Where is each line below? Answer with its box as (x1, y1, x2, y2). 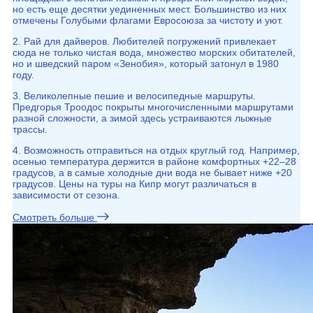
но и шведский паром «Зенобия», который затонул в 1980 (13, 58, 279, 69)
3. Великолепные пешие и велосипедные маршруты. (13, 90, 256, 101)
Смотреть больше (13, 212, 94, 223)
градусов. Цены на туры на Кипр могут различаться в (13, 178, 256, 189)
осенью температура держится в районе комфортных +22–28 (13, 156, 296, 167)
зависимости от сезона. (13, 189, 120, 201)
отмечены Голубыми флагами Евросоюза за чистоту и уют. (13, 15, 283, 26)
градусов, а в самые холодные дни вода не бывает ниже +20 (13, 167, 292, 178)
